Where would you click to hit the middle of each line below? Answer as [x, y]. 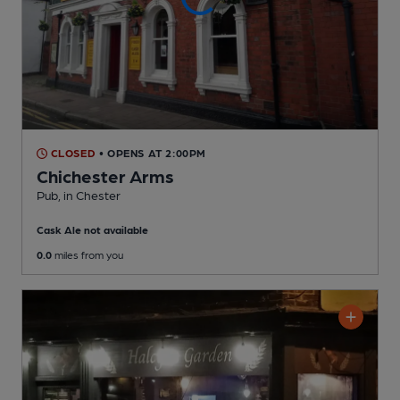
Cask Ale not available [92, 230]
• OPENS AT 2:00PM [153, 153]
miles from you [87, 255]
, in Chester [89, 195]
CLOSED [72, 153]
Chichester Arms [105, 176]
